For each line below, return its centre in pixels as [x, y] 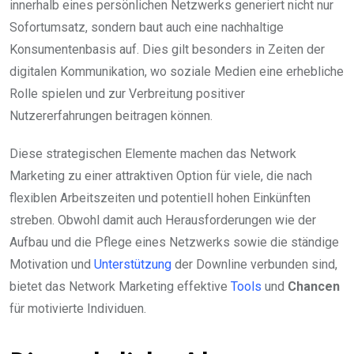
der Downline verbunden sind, [254, 265]
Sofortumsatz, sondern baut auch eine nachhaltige [147, 28]
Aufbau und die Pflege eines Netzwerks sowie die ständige [174, 243]
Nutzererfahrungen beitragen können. [111, 116]
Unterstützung [133, 265]
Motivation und [52, 265]
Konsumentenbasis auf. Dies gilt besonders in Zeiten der [167, 50]
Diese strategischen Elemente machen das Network [153, 154]
